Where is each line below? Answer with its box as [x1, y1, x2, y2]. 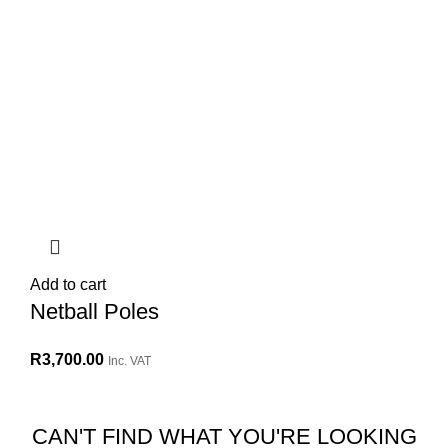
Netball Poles [30, 299, 159, 325]
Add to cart [30, 276, 106, 294]
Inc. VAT [108, 354, 151, 369]
